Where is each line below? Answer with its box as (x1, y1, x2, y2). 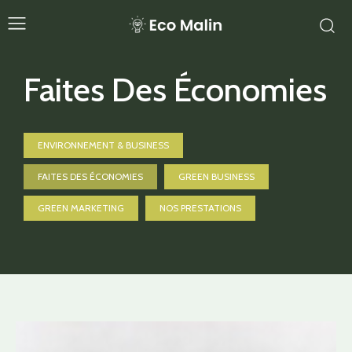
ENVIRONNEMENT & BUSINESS (38, 139, 169, 151)
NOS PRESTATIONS (159, 202, 241, 214)
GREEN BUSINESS (178, 170, 255, 182)
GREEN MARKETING (38, 202, 124, 214)
